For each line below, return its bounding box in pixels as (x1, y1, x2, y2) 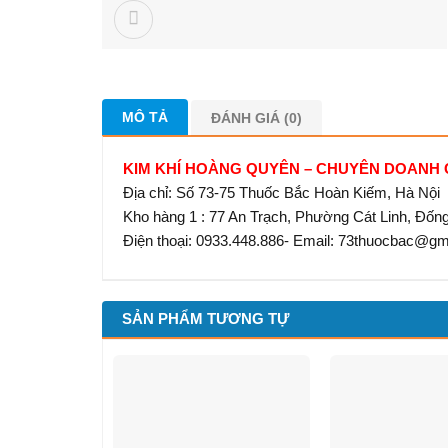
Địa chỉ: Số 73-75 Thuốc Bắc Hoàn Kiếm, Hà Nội (123, 184, 440, 201)
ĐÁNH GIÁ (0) (211, 109, 303, 126)
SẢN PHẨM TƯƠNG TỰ (122, 310, 289, 327)
